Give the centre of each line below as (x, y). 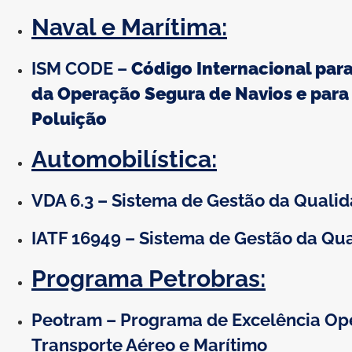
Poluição (69, 118)
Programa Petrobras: (148, 278)
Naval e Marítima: (129, 27)
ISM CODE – (81, 68)
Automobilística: (124, 159)
